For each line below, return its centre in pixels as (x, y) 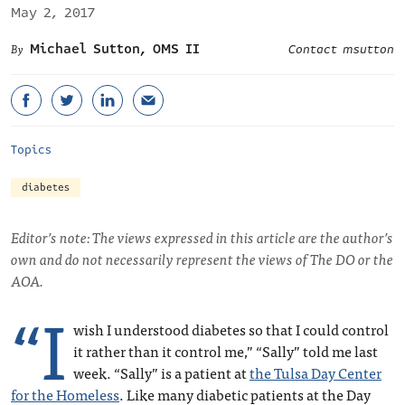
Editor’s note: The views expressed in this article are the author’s (202, 237)
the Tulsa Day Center (316, 372)
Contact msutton (341, 50)
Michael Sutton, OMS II (115, 49)
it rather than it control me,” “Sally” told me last (226, 351)
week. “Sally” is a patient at (161, 372)
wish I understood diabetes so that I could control (231, 329)
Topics (31, 150)
